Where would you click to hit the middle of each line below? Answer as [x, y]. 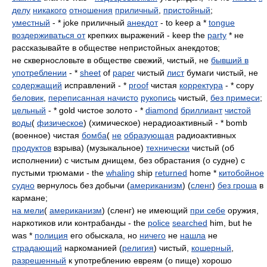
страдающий [37, 248]
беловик [28, 98]
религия [138, 248]
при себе [208, 210]
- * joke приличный [89, 23]
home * [203, 173]
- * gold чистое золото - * [96, 110]
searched [190, 223]
